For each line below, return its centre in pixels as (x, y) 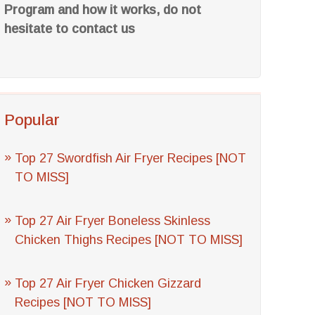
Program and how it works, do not (103, 10)
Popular (32, 120)
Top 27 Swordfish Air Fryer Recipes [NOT (131, 158)
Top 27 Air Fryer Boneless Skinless (113, 221)
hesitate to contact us (70, 29)
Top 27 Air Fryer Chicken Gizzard (108, 283)
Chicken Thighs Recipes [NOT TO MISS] (129, 240)
